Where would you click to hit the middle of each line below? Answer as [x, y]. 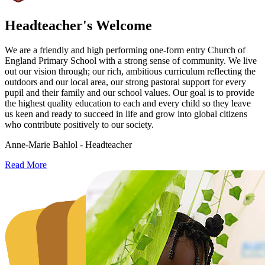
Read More [26, 165]
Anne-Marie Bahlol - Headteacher [68, 145]
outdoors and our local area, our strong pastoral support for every [125, 82]
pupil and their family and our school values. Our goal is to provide [130, 93]
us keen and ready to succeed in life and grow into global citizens [126, 114]
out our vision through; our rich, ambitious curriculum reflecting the [130, 72]
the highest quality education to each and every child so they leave [128, 104]
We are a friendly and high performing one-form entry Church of [125, 50]
